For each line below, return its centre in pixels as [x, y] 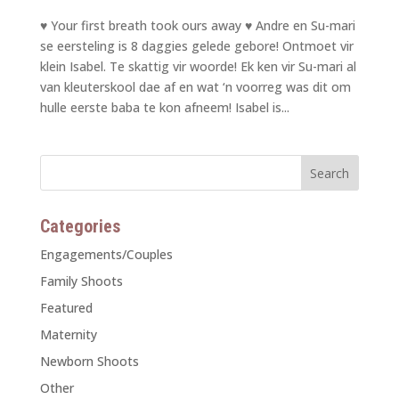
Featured [66, 307]
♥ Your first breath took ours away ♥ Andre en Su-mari [197, 25]
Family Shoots [81, 281]
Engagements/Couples [106, 254]
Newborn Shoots [89, 361]
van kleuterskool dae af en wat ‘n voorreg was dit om [195, 86]
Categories [80, 226]
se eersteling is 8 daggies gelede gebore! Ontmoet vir [196, 45]
